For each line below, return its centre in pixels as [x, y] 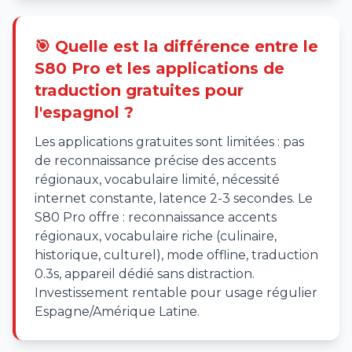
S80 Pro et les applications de [159, 68]
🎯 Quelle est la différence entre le [176, 46]
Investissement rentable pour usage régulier [176, 293]
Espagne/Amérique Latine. [117, 312]
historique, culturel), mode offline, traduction [176, 255]
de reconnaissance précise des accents [155, 161]
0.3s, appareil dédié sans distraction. [145, 274]
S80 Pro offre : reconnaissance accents [156, 217]
